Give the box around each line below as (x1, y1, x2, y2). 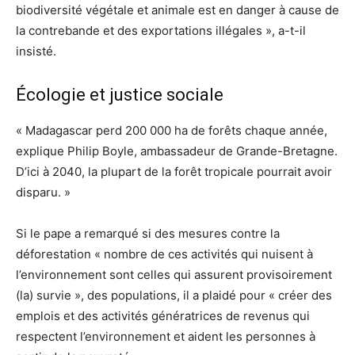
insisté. (16, 43, 56, 59)
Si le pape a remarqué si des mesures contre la (16, 225, 280, 241)
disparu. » (16, 184, 71, 200)
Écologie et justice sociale (16, 84, 223, 105)
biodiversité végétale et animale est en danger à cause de (16, 2, 339, 17)
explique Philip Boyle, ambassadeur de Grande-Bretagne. (16, 143, 338, 158)
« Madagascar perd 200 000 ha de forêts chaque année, (16, 122, 327, 138)
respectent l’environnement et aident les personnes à (16, 328, 315, 344)
